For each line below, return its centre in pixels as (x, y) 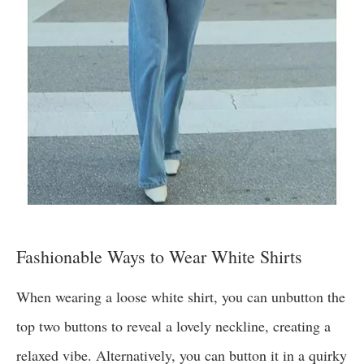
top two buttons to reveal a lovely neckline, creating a (173, 326)
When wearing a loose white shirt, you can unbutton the (181, 297)
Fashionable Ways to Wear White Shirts (159, 257)
